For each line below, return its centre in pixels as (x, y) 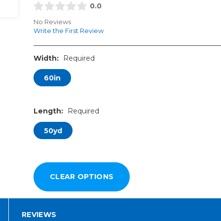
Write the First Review (68, 31)
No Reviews (52, 22)
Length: (49, 111)
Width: (47, 58)
